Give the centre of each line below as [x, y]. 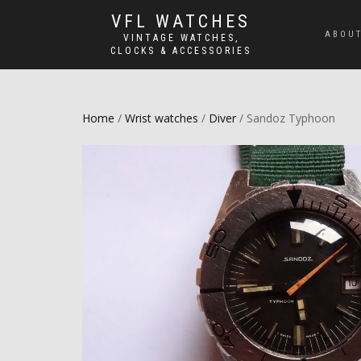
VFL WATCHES [181, 21]
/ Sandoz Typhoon [286, 118]
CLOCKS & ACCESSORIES [181, 51]
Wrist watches [162, 118]
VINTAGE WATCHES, [181, 38]
